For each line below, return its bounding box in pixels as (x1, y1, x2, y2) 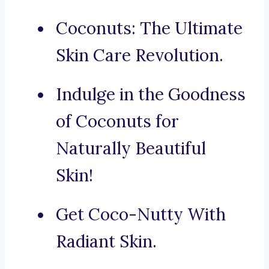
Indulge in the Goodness (56, 83, 246, 106)
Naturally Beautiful (56, 138, 206, 160)
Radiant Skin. (56, 231, 157, 253)
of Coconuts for (56, 110, 179, 133)
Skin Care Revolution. (56, 44, 223, 67)
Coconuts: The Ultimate (56, 17, 243, 40)
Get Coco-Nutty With (56, 204, 226, 226)
